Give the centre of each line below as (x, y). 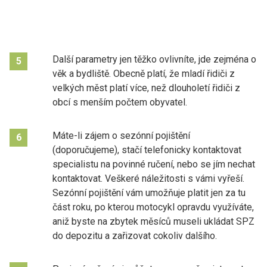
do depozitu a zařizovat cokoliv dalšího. (135, 235)
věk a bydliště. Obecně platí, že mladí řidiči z (144, 73)
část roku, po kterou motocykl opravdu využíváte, (153, 207)
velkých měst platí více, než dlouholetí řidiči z (146, 88)
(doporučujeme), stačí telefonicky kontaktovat (147, 150)
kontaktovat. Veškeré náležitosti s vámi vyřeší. (148, 178)
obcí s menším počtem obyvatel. (120, 102)
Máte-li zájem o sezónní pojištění (121, 135)
